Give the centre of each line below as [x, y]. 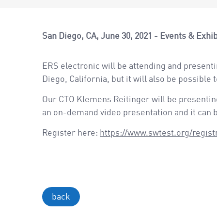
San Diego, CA [69, 37]
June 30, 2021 [126, 37]
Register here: [71, 133]
